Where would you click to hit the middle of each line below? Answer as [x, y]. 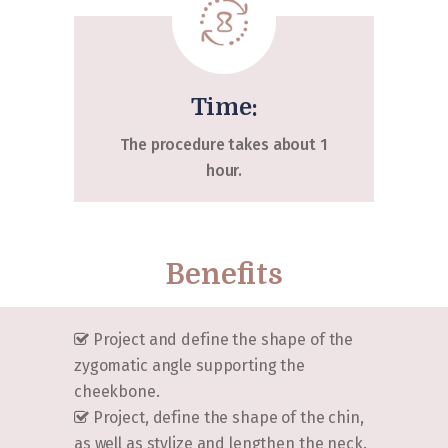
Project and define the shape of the [221, 339]
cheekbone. [117, 391]
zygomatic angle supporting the [190, 365]
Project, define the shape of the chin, [226, 417]
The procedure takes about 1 [224, 145]
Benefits [224, 274]
